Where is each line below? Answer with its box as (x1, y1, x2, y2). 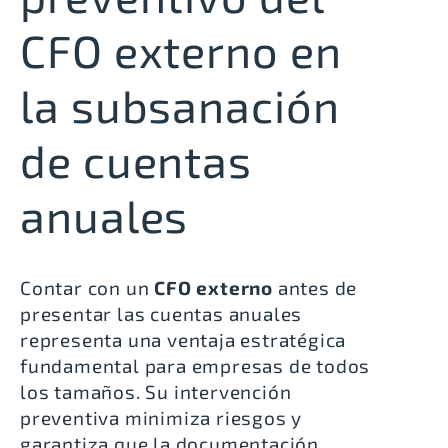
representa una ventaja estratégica (20, 328, 347, 352)
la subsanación (20, 78, 340, 133)
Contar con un (20, 276, 155, 300)
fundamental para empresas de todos (20, 354, 371, 378)
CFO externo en (20, 23, 342, 78)
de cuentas (20, 133, 252, 188)
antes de (273, 276, 358, 300)
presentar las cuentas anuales (20, 302, 303, 326)
